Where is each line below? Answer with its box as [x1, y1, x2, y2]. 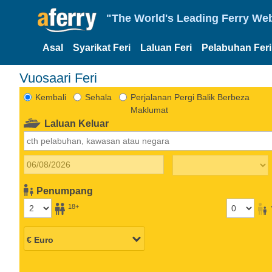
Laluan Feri [140, 42, 192, 53]
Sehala [84, 92, 112, 102]
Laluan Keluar [44, 118, 109, 129]
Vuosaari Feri [19, 70, 97, 86]
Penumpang [36, 185, 93, 196]
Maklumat [130, 104, 168, 115]
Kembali [35, 92, 66, 102]
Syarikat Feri [73, 42, 131, 53]
